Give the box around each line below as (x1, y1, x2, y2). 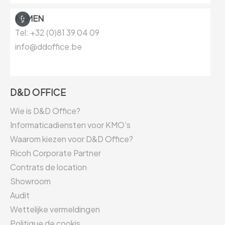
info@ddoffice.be (15, 41, 82, 52)
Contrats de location (10, 162, 87, 173)
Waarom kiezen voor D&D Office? (10, 134, 133, 145)
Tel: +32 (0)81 (15, 27, 66, 38)
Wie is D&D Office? (10, 105, 80, 117)
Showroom (10, 176, 51, 187)
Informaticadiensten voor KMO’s (10, 120, 131, 131)
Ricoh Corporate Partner (10, 148, 101, 159)
